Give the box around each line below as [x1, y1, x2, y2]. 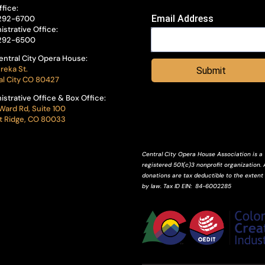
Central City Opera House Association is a [142, 150, 263, 158]
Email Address [151, 13, 214, 25]
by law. [142, 182, 164, 190]
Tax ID [163, 182, 182, 190]
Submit [196, 65, 226, 77]
